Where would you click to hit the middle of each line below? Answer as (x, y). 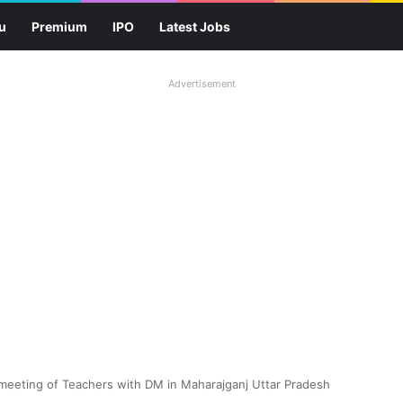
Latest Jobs (195, 27)
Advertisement (201, 84)
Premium (59, 27)
